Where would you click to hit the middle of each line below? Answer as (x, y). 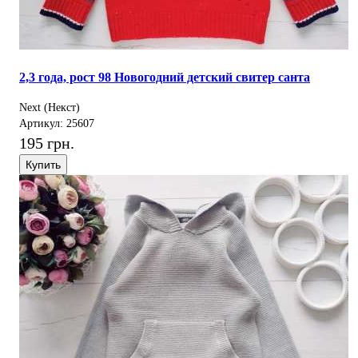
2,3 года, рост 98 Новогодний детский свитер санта (165, 78)
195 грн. (47, 143)
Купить (43, 165)
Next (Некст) (50, 108)
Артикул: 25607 (57, 124)
